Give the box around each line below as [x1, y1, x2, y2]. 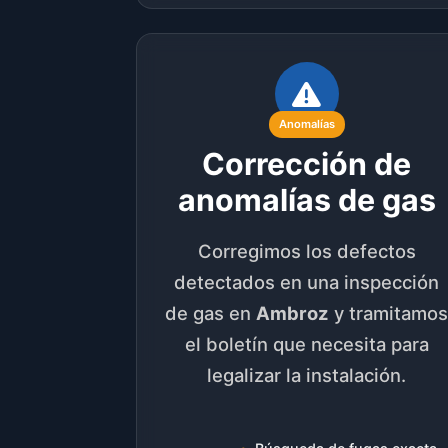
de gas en [165, 302, 257, 325]
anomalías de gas [177, 182, 436, 219]
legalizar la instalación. [207, 364, 407, 387]
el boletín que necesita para [184, 333, 429, 356]
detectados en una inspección [174, 271, 440, 294]
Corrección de [202, 146, 412, 183]
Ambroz [256, 302, 330, 325]
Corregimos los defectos [197, 240, 416, 263]
